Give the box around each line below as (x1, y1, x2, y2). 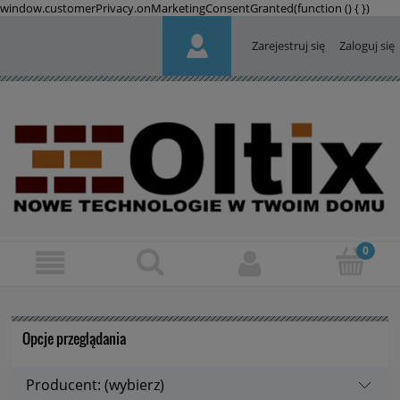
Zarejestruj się (251, 37, 325, 54)
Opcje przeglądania (21, 327, 126, 349)
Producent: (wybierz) (25, 374, 164, 395)
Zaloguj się (338, 37, 395, 54)
